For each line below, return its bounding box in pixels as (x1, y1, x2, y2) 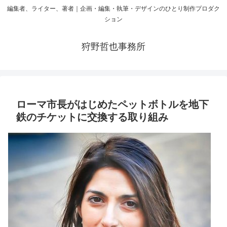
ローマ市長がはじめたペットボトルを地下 (16, 99, 209, 110)
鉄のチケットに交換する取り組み (16, 111, 168, 123)
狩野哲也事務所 (82, 42, 145, 52)
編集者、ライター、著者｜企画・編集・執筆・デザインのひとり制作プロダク (7, 5, 220, 13)
